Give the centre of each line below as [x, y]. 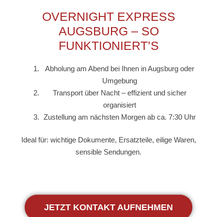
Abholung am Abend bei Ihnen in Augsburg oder [119, 68]
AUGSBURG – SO [108, 31]
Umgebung [119, 80]
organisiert [119, 105]
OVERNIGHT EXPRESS [108, 16]
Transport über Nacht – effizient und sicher [119, 93]
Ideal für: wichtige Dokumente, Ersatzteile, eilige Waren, [108, 140]
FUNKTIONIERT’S [108, 45]
